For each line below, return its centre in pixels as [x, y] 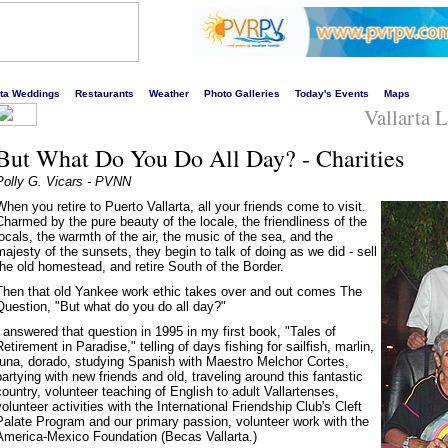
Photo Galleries [242, 93]
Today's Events [332, 93]
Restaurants [104, 93]
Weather [169, 93]
